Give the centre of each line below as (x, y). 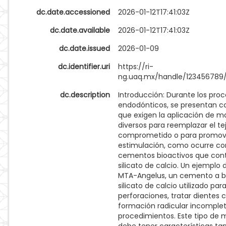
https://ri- (136, 67)
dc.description (85, 95)
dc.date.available (80, 30)
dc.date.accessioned (73, 12)
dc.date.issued (84, 48)
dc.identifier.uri (84, 67)
